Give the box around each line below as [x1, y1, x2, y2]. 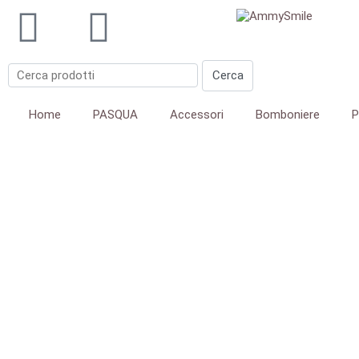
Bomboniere [255, 107, 320, 122]
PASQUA [92, 107, 138, 122]
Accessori [169, 107, 224, 122]
